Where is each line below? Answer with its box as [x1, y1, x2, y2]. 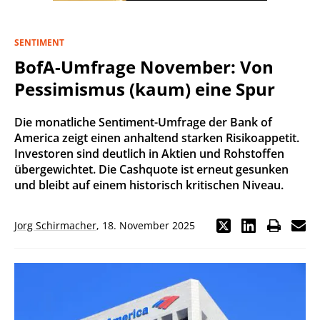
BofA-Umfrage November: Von [14, 55, 274, 79]
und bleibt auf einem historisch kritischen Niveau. [14, 177, 284, 193]
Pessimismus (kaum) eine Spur [14, 77, 275, 101]
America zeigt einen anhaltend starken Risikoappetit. [14, 130, 299, 146]
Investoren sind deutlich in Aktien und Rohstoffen [14, 146, 284, 161]
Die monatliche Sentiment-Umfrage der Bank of [14, 114, 272, 130]
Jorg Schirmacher [14, 219, 96, 232]
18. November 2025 [102, 219, 195, 232]
